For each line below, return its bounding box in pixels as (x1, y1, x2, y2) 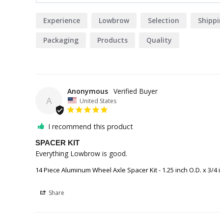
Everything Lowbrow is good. (35, 149, 127, 159)
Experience (43, 15, 80, 25)
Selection (148, 15, 179, 25)
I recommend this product (48, 122, 133, 132)
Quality (146, 35, 172, 45)
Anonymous (67, 86, 108, 96)
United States (80, 96, 116, 105)
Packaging (43, 35, 79, 45)
